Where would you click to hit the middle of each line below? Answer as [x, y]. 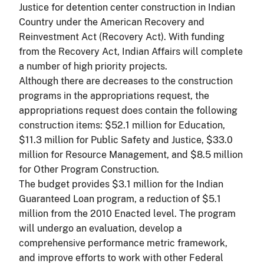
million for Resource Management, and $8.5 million [131, 154]
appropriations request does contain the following [128, 110]
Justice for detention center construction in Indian [127, 7]
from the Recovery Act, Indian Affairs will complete [131, 51]
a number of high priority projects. [93, 66]
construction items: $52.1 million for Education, [122, 125]
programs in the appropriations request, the [114, 95]
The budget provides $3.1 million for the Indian [121, 184]
